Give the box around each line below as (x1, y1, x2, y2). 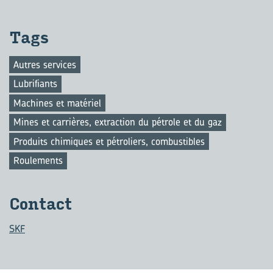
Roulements (13, 154, 63, 167)
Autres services (13, 57, 76, 71)
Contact (9, 194, 71, 214)
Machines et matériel (13, 96, 101, 110)
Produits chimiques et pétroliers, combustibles (13, 134, 205, 148)
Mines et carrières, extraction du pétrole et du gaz (13, 115, 222, 129)
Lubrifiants (13, 77, 57, 90)
